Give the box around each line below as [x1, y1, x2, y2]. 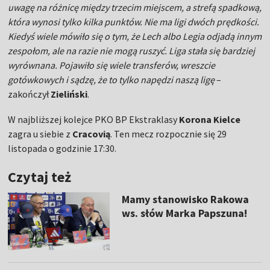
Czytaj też [8, 168, 72, 186]
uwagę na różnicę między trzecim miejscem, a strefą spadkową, [8, 1, 262, 13]
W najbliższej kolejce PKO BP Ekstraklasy [8, 113, 180, 125]
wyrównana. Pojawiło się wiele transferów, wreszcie [8, 59, 216, 71]
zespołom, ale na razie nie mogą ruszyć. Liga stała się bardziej [8, 45, 256, 57]
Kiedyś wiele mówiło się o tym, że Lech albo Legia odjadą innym [8, 30, 262, 42]
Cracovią [72, 128, 111, 140]
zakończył [8, 88, 51, 100]
